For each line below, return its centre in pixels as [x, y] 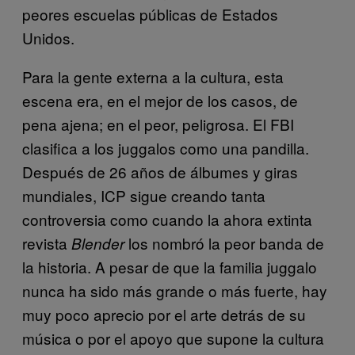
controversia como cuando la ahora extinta [167, 219]
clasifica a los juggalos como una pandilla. [166, 147]
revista [47, 242]
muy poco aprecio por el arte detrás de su [164, 314]
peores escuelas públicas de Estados [150, 13]
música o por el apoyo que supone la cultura [173, 338]
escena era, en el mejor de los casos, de [160, 100]
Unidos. [48, 37]
